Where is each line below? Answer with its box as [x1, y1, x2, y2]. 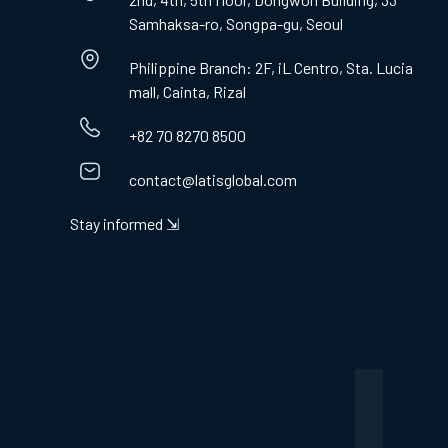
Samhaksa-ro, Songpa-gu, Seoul [129, 14, 344, 33]
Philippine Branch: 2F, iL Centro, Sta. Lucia [129, 58, 414, 77]
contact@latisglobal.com [129, 170, 298, 189]
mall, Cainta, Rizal [129, 82, 247, 101]
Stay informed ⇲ [70, 214, 179, 233]
